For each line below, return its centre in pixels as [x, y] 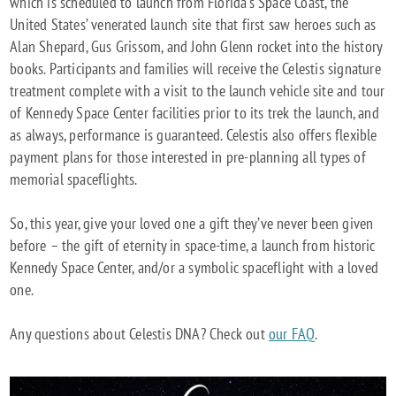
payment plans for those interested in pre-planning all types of [188, 157]
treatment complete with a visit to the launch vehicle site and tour [198, 91]
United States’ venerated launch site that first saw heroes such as [193, 25]
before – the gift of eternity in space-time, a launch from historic [193, 246]
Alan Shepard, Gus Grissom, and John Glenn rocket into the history [196, 47]
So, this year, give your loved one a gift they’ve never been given [192, 224]
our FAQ [292, 334]
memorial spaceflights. [74, 179]
